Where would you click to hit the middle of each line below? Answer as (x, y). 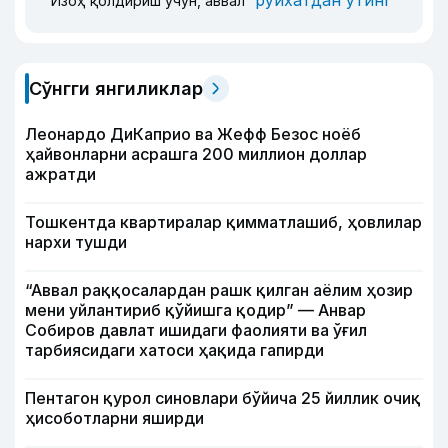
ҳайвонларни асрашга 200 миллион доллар (196, 153)
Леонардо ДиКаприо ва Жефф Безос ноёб (193, 133)
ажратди (60, 173)
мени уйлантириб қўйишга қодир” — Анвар (195, 309)
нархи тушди (76, 241)
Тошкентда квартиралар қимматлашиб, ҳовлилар (223, 221)
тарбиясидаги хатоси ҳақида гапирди (174, 349)
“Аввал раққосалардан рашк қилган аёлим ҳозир (219, 289)
